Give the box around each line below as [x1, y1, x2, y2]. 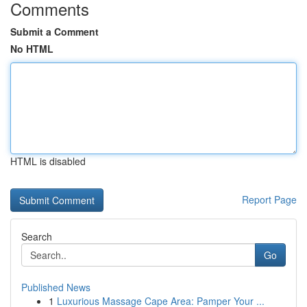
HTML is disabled [10, 154, 86, 168]
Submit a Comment [10, 25, 99, 38]
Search [21, 230, 52, 243]
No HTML [10, 42, 53, 56]
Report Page [242, 193, 297, 206]
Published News [21, 280, 90, 294]
